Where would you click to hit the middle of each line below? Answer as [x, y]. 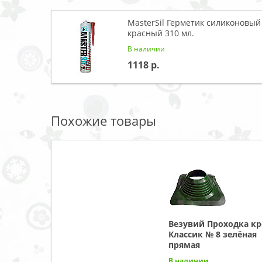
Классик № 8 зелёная [213, 234]
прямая [184, 244]
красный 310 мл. [161, 33]
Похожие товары [104, 120]
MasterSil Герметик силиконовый [194, 22]
